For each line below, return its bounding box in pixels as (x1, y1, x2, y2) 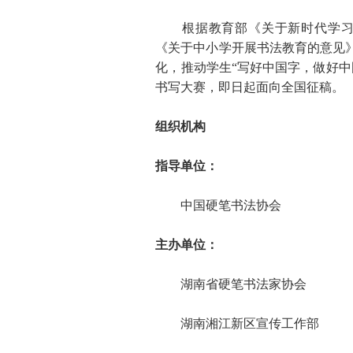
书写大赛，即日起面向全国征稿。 (155, 80, 345, 94)
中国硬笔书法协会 (155, 199, 282, 212)
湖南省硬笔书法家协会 (155, 277, 307, 291)
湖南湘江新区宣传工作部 (155, 317, 320, 330)
